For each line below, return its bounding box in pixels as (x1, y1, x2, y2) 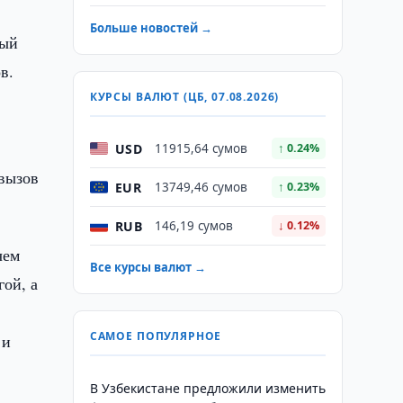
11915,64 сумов (154, 140, 247, 157)
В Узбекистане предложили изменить (89, 380, 326, 397)
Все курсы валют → (89, 259, 206, 275)
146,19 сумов (154, 218, 233, 234)
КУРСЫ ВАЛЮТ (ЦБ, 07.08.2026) (89, 89, 280, 104)
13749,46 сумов (154, 179, 247, 195)
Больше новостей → (89, 20, 212, 36)
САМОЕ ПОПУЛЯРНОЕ (89, 328, 222, 344)
